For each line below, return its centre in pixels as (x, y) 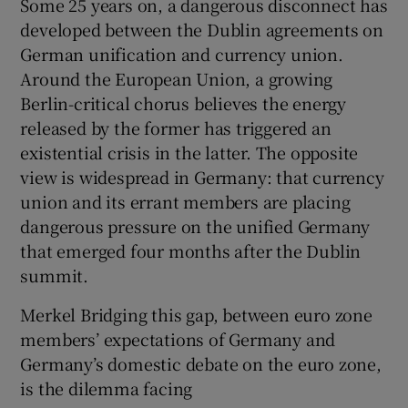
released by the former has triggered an (176, 127)
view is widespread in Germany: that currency (202, 176)
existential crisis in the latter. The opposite (189, 152)
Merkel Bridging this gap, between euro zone (196, 314)
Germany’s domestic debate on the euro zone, (201, 363)
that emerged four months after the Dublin (191, 250)
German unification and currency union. (182, 53)
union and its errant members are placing (185, 201)
